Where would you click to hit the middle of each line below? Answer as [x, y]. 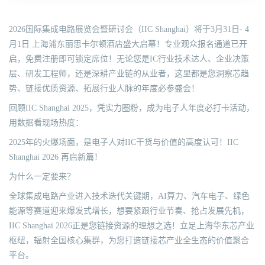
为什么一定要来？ [42, 177]
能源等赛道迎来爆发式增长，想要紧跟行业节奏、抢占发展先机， [129, 211]
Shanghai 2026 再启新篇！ [56, 157]
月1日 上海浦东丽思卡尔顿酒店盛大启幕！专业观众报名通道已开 [128, 44]
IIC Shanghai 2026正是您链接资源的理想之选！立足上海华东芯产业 [132, 226]
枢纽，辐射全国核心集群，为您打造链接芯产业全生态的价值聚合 [129, 240]
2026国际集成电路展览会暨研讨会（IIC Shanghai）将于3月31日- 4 [129, 29]
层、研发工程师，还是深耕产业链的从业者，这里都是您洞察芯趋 [129, 74]
